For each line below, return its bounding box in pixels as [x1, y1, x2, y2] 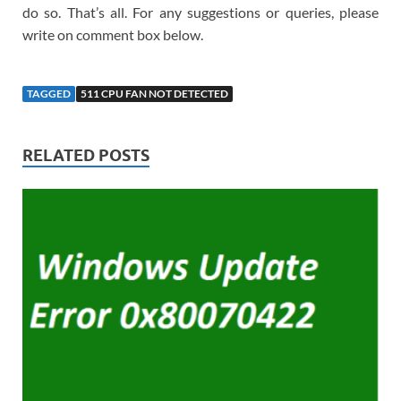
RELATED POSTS [22, 145, 149, 165]
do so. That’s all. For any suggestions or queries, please [22, 3, 379, 21]
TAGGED [27, 86, 71, 100]
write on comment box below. [22, 25, 203, 43]
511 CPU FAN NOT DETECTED [81, 86, 228, 100]
